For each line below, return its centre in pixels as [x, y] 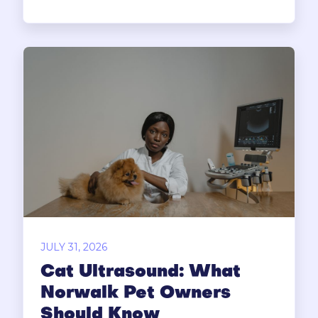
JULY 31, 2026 [74, 247]
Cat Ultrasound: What [141, 273]
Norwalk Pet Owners [136, 294]
